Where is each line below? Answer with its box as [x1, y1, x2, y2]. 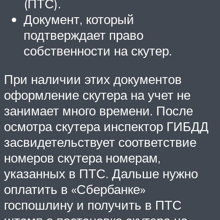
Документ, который [24, 11, 134, 27]
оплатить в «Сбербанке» [4, 181, 145, 197]
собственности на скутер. [24, 42, 172, 58]
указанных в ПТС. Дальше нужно [4, 165, 198, 181]
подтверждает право [24, 27, 143, 43]
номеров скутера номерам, [4, 149, 161, 165]
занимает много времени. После [4, 102, 193, 118]
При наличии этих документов [4, 71, 182, 87]
